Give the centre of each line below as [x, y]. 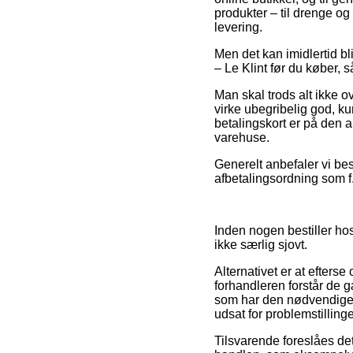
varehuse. [242, 137]
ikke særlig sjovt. [261, 244]
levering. [238, 27]
